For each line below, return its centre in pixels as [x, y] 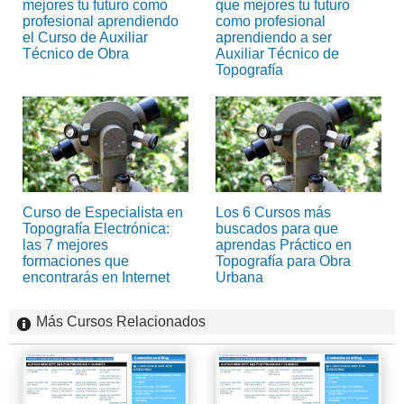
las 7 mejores [65, 244]
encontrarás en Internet [96, 277]
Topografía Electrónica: [96, 228]
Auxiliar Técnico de [277, 53]
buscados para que [277, 228]
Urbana [239, 277]
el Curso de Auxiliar [85, 37]
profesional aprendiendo [101, 21]
